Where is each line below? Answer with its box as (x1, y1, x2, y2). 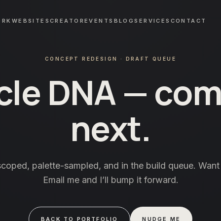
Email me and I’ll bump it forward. (42, 175, 179, 185)
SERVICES (134, 17, 171, 24)
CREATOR (50, 17, 85, 24)
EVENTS (84, 17, 114, 24)
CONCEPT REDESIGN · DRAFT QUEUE (44, 56, 176, 62)
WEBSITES (11, 17, 50, 24)
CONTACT (170, 17, 207, 24)
